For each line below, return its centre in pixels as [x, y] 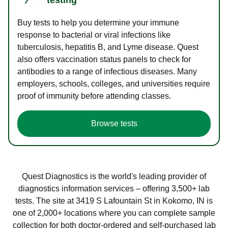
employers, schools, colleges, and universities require [114, 83]
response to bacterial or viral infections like [94, 35]
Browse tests [114, 123]
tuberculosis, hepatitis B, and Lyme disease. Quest [108, 47]
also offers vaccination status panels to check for [104, 59]
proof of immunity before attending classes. [94, 96]
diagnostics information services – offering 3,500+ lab [114, 188]
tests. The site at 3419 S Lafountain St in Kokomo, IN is [114, 201]
